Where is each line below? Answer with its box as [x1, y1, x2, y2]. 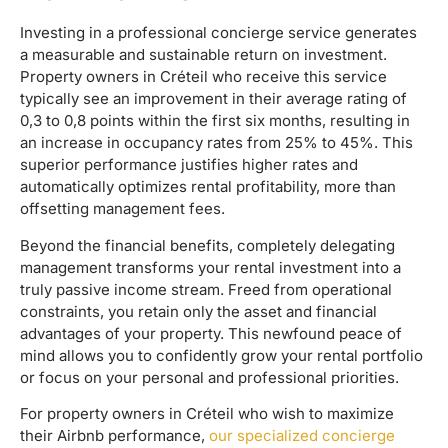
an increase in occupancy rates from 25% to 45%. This [20, 133, 413, 153]
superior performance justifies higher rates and [20, 155, 358, 175]
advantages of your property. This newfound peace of [20, 323, 402, 343]
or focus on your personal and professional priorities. [20, 367, 399, 387]
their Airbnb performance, [20, 425, 209, 445]
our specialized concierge [209, 425, 395, 445]
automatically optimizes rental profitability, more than [20, 177, 396, 197]
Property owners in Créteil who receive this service [20, 67, 387, 87]
